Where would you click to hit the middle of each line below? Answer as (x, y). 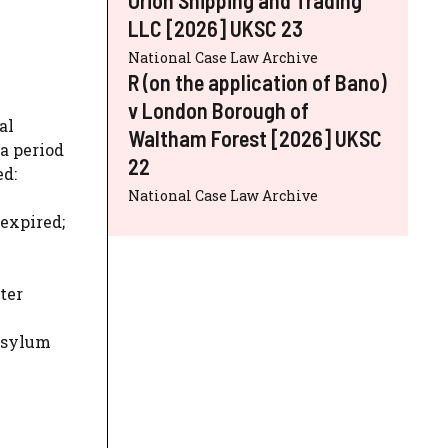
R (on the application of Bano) (257, 81)
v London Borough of (218, 109)
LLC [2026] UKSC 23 (215, 27)
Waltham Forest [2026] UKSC (255, 137)
